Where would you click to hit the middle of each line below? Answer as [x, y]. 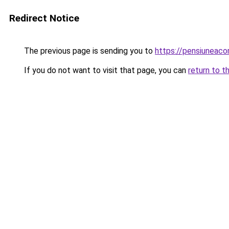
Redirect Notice [44, 18]
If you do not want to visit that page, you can [105, 70]
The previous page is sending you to [88, 51]
